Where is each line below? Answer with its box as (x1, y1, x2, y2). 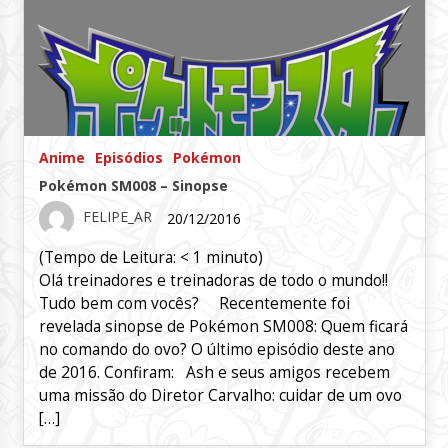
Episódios (94, 148, 163, 167)
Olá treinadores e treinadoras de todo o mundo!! (38, 270, 388, 291)
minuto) (205, 247, 263, 268)
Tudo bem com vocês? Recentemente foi (38, 293, 350, 314)
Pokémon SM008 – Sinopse (38, 176, 228, 195)
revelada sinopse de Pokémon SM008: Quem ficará (38, 316, 408, 337)
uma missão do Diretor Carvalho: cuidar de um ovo (38, 385, 402, 406)
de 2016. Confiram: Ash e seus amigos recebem (38, 362, 390, 383)
